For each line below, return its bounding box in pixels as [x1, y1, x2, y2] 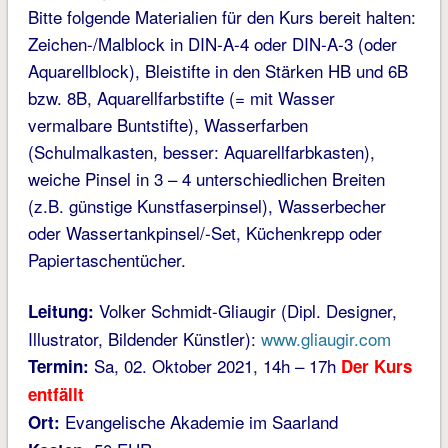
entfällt [27, 381, 89, 406]
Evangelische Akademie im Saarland [59, 408, 338, 434]
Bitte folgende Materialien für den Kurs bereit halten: [27, 3, 416, 29]
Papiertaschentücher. [27, 246, 186, 272]
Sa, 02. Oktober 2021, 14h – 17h [88, 352, 341, 378]
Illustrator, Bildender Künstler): [27, 325, 256, 351]
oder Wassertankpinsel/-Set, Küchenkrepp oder [27, 219, 382, 245]
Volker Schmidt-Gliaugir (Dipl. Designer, [93, 297, 397, 323]
